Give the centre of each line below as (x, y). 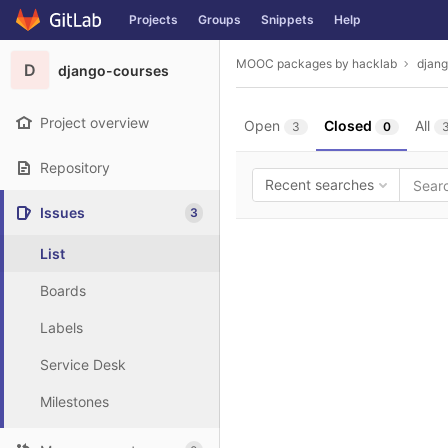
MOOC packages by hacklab (316, 63)
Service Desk (83, 364)
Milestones (74, 401)
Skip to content (65, 29)
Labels (61, 327)
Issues (62, 212)
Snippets (287, 19)
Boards (63, 290)
